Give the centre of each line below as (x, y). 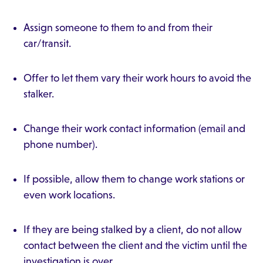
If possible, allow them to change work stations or (134, 179)
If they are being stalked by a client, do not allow (133, 230)
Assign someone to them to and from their (118, 28)
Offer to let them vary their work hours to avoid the (137, 78)
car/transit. (47, 43)
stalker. (39, 94)
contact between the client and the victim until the (135, 245)
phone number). (60, 144)
